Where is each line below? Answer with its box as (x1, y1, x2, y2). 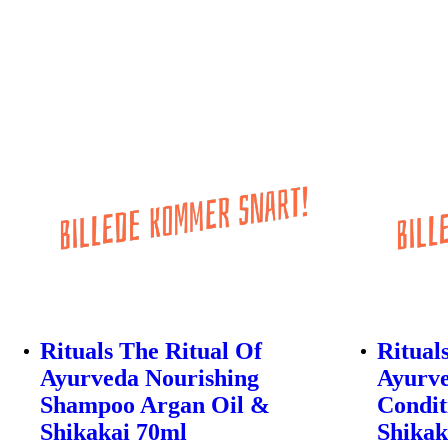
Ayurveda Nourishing (40, 365, 259, 392)
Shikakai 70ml (40, 419, 187, 446)
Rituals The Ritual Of (40, 338, 262, 365)
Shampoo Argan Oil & (40, 392, 270, 419)
